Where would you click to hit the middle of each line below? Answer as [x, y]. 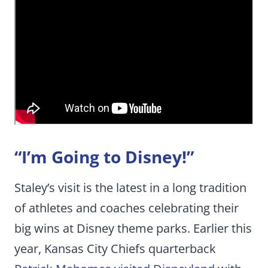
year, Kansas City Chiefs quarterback [115, 249]
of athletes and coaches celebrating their [127, 208]
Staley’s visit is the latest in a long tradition [130, 188]
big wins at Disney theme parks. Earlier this [133, 229]
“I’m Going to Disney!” [104, 157]
